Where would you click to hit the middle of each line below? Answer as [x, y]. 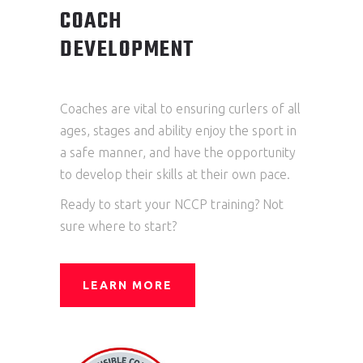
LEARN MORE [128, 285]
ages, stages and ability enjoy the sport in [178, 130]
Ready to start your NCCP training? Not [172, 204]
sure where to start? [118, 226]
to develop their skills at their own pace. [175, 174]
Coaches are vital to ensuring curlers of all [180, 109]
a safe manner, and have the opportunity [178, 152]
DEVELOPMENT [128, 50]
